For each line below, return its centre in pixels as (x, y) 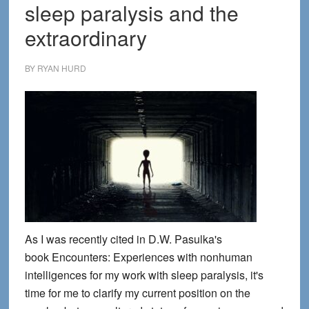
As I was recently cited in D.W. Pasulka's (123, 239)
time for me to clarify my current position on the (137, 293)
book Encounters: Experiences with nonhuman (138, 257)
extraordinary (86, 38)
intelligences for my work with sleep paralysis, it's (144, 275)
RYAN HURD (61, 68)
